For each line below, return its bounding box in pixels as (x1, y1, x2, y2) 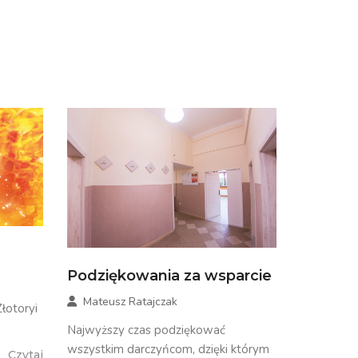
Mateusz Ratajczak (82, 294, 177, 310)
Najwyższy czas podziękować (66, 322, 225, 339)
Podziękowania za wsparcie (66, 267, 272, 285)
